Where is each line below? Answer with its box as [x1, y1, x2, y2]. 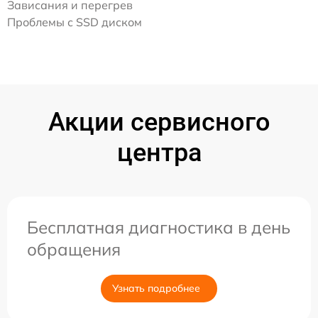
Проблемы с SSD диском [7, 15, 142, 29]
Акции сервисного [48, 107, 270, 137]
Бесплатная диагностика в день [27, 216, 290, 238]
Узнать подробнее [112, 282, 200, 295]
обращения [27, 238, 121, 260]
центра [116, 138, 202, 168]
